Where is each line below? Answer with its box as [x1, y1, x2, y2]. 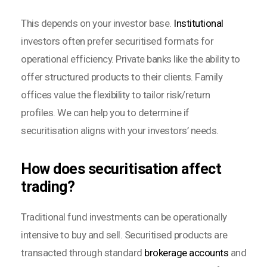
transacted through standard [21, 247, 144, 259]
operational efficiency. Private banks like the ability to [21, 53, 240, 66]
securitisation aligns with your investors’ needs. [21, 125, 219, 137]
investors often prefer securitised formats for [21, 35, 213, 48]
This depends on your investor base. [21, 17, 173, 30]
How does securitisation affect [21, 160, 221, 178]
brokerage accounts [144, 247, 228, 259]
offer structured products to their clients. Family [21, 71, 222, 83]
